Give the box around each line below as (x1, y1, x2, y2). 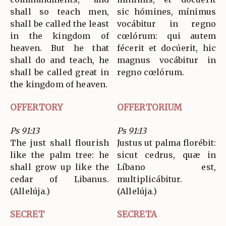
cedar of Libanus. (10, 174, 109, 185)
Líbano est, (117, 162, 216, 173)
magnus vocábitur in (117, 55, 216, 66)
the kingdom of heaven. (10, 79, 108, 90)
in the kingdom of (10, 31, 109, 41)
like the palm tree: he (10, 150, 109, 160)
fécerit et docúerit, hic (117, 43, 216, 53)
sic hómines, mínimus (117, 7, 216, 17)
